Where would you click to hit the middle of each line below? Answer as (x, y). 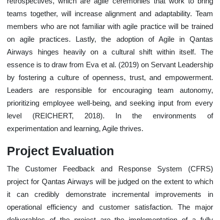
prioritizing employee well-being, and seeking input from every (110, 103)
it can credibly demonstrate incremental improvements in (110, 194)
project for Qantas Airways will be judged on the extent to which (110, 181)
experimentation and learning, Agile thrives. (75, 128)
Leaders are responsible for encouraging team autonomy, (110, 90)
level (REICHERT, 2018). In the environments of (110, 116)
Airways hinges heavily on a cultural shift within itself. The (110, 52)
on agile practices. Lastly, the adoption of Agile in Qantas (110, 39)
